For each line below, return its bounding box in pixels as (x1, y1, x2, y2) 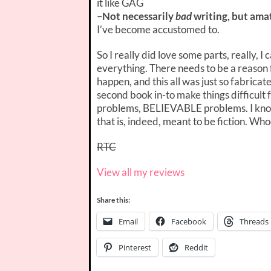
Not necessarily (102, 9, 175, 22)
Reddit (184, 241, 208, 253)
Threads (240, 215, 269, 227)
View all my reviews (97, 165, 184, 178)
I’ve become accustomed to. (97, 22, 220, 36)
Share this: (97, 195, 130, 204)
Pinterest (119, 241, 151, 253)
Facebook (171, 215, 206, 227)
